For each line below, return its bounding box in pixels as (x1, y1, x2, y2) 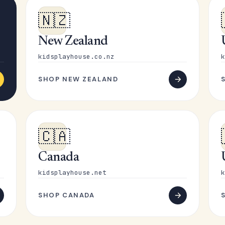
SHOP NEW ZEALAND (38, 75, 119, 83)
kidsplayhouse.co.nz (38, 52, 115, 61)
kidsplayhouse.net (38, 168, 107, 177)
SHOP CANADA (38, 191, 95, 199)
